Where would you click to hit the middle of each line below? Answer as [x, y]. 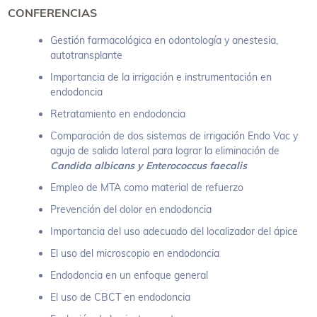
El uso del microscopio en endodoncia [135, 253]
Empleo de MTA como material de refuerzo [147, 187]
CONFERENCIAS [53, 12]
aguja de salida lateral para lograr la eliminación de [165, 150]
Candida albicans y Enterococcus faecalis [149, 165]
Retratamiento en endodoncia [118, 114]
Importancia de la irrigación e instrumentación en [161, 77]
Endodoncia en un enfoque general [129, 275]
